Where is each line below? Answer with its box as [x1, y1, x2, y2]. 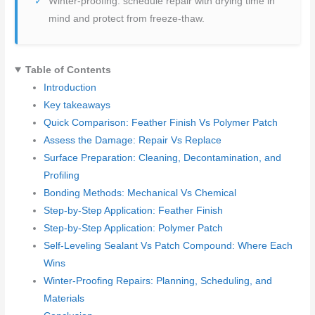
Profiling [44, 169, 80, 181]
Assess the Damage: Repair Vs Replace [44, 134, 222, 146]
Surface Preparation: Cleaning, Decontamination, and [44, 152, 282, 163]
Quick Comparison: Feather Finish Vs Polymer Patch [44, 117, 278, 128]
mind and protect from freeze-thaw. [49, 13, 205, 24]
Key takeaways [44, 99, 111, 110]
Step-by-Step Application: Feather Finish [44, 205, 224, 216]
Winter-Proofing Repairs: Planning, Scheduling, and [44, 275, 273, 286]
